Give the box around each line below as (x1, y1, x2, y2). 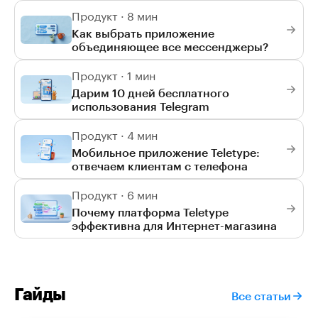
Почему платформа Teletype (72, 205, 229, 219)
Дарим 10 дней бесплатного (72, 86, 229, 99)
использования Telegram (72, 99, 209, 113)
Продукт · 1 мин (72, 65, 155, 83)
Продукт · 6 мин (72, 185, 158, 202)
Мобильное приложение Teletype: (72, 146, 260, 159)
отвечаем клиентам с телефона (72, 159, 248, 172)
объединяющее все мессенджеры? (72, 40, 268, 53)
